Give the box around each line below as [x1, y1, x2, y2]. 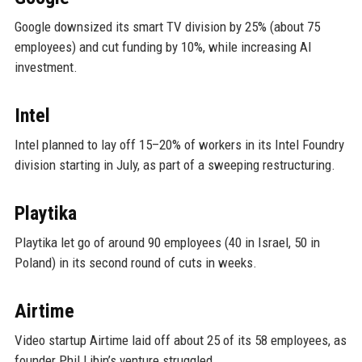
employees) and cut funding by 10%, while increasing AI [14, 38, 312, 55]
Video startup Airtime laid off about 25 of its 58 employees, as [14, 331, 347, 348]
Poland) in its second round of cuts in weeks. [14, 254, 257, 271]
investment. [14, 58, 78, 75]
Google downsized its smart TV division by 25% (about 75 [14, 18, 320, 35]
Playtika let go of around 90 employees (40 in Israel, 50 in [14, 234, 320, 250]
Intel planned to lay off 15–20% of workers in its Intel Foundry [14, 136, 344, 153]
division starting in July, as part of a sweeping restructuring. [14, 156, 335, 173]
